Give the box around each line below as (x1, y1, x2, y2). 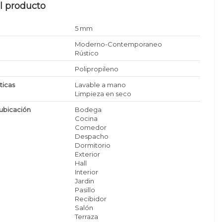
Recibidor (75, 194, 107, 203)
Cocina (75, 114, 98, 122)
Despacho (75, 132, 109, 140)
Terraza (75, 212, 99, 221)
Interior (75, 167, 99, 176)
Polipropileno (75, 64, 119, 73)
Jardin (75, 176, 95, 185)
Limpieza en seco (75, 89, 132, 98)
